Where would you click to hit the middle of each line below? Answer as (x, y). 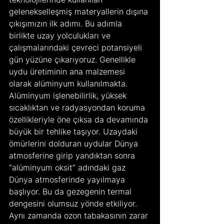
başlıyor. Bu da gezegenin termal (71, 191)
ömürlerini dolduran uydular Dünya (75, 143)
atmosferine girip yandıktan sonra (73, 155)
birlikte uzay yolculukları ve (61, 35)
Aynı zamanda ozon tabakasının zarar (80, 215)
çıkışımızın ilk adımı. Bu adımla (67, 23)
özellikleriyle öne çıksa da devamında (80, 119)
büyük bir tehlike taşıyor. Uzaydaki (74, 131)
